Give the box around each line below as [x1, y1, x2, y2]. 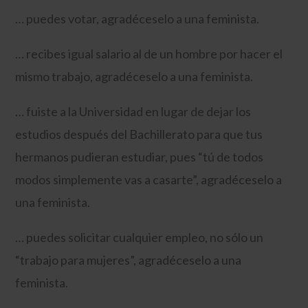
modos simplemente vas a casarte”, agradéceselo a [15, 171, 283, 187]
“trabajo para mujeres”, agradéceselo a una [15, 252, 242, 267]
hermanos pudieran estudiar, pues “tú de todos [15, 148, 264, 164]
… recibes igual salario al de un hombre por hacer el [15, 45, 283, 61]
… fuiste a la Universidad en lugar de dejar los [15, 103, 252, 119]
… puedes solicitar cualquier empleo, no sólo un [15, 229, 264, 245]
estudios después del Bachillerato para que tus [15, 126, 263, 142]
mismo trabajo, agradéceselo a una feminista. [15, 68, 254, 84]
